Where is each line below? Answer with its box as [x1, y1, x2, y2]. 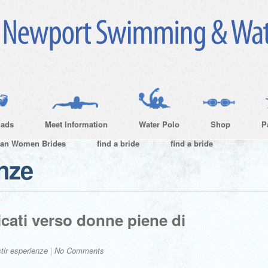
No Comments [54, 245, 104, 256]
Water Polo [139, 118, 179, 130]
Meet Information [45, 118, 108, 130]
